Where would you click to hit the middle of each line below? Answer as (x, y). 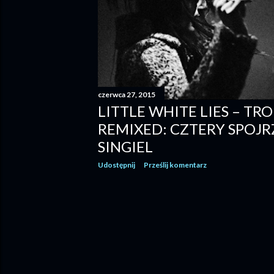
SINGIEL (125, 146)
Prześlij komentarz (175, 165)
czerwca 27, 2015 (127, 94)
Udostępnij (117, 165)
